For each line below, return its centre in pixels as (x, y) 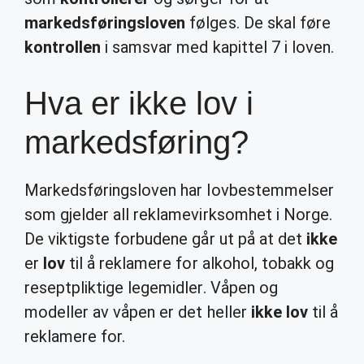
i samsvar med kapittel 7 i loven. (217, 47)
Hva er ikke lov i (139, 103)
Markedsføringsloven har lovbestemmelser (179, 190)
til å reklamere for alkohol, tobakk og (199, 263)
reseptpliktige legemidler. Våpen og (151, 288)
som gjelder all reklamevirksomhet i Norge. (178, 214)
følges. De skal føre (258, 23)
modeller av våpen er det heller (138, 312)
